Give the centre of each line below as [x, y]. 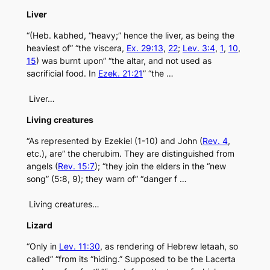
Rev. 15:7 [76, 166]
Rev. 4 [215, 141]
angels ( [42, 166]
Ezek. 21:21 [120, 74]
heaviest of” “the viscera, [76, 48]
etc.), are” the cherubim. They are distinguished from [130, 154]
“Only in [42, 246]
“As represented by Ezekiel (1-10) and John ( [114, 141]
